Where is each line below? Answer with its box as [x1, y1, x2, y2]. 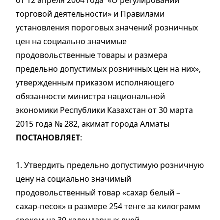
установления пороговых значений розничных [16, 22, 198, 33]
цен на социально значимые [16, 36, 127, 47]
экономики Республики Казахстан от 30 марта [16, 105, 193, 116]
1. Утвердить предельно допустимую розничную [16, 160, 204, 171]
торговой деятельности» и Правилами [16, 8, 165, 20]
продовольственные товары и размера [16, 50, 167, 61]
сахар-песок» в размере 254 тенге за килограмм [16, 201, 200, 212]
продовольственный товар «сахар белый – [16, 187, 180, 198]
